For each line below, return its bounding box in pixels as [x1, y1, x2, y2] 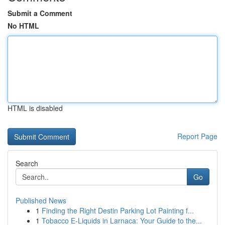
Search [16, 158, 38, 168]
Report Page [177, 131, 217, 141]
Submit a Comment [8, 8, 72, 18]
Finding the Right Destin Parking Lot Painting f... [42, 205, 194, 215]
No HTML [8, 21, 39, 31]
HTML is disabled [8, 103, 63, 113]
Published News [16, 195, 66, 205]
